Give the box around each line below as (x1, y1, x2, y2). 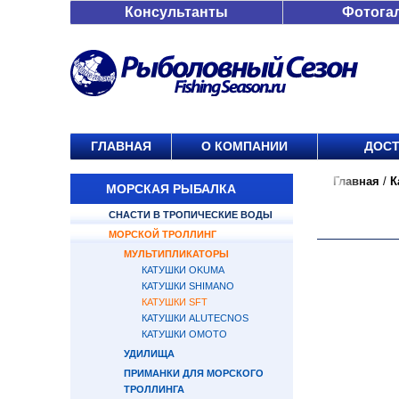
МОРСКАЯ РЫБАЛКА (106, 182, 236, 196)
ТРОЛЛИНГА (124, 384, 184, 395)
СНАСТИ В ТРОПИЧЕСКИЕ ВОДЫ (109, 209, 273, 220)
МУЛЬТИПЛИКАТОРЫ (124, 248, 229, 259)
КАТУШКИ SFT (142, 297, 208, 307)
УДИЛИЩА (124, 348, 175, 359)
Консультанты (125, 4, 228, 20)
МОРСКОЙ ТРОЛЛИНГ (109, 229, 216, 240)
